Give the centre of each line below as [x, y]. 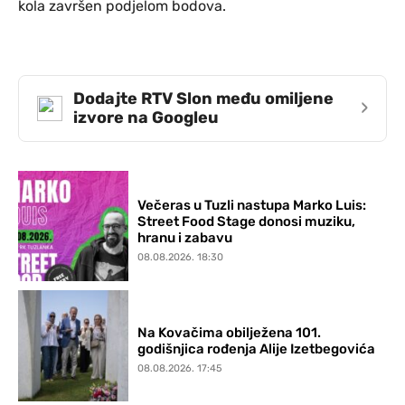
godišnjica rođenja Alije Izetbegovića [257, 348]
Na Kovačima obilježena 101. [230, 332]
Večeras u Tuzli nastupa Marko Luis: [252, 205]
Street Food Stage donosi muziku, [247, 221]
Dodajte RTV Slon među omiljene [203, 98]
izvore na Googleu [146, 117]
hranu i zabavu [185, 237]
